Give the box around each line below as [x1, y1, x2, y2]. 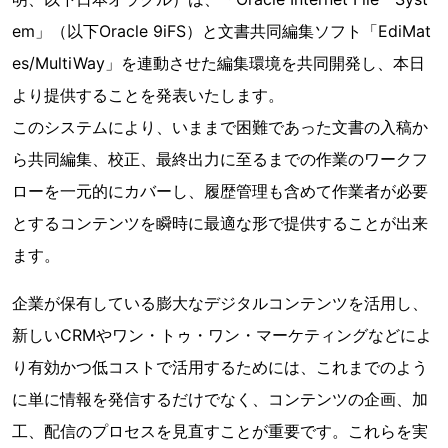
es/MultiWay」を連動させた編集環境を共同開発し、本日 [12, 53, 425, 73]
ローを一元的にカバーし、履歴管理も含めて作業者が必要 [12, 181, 428, 201]
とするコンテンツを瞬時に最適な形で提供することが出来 [12, 213, 428, 233]
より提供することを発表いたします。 [12, 85, 284, 105]
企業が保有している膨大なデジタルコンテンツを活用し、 [12, 293, 428, 313]
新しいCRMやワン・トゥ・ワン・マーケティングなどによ [12, 325, 432, 345]
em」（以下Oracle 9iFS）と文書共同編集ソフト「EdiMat [12, 21, 431, 41]
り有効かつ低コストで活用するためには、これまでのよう [12, 357, 428, 377]
